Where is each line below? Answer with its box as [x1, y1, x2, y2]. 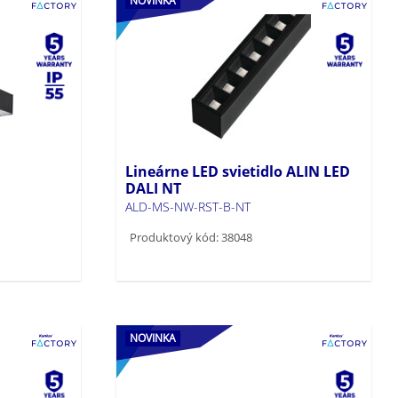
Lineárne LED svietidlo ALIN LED [125, 161, 351, 181]
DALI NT [125, 178, 182, 198]
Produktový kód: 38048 [130, 228, 253, 245]
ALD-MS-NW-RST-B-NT [125, 197, 251, 215]
